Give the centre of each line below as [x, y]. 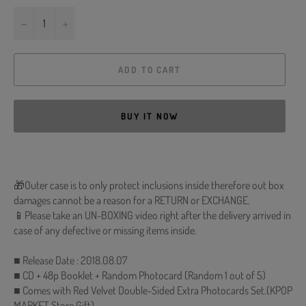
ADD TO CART [150, 69]
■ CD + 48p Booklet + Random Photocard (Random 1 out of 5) [140, 276]
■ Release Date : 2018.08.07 [70, 261]
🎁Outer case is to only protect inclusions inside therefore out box [149, 185]
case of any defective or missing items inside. [105, 231]
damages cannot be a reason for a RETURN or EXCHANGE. [132, 200]
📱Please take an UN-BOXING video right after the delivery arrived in [152, 215]
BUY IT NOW [150, 116]
